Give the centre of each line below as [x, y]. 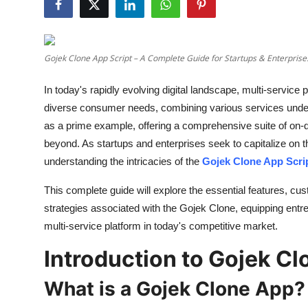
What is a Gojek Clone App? [175, 289]
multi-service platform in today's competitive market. [161, 226]
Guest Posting [47, 50]
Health [27, 16]
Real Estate [40, 252]
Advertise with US [57, 84]
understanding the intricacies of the [123, 161]
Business [33, 151]
